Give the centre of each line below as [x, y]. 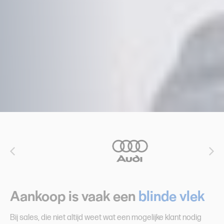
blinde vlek [171, 195]
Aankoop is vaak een [74, 195]
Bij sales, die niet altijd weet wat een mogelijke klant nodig [106, 218]
